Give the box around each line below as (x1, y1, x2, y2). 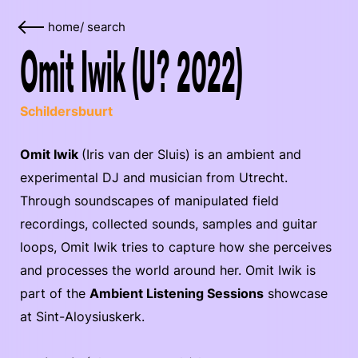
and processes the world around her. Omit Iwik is (20, 262, 316, 278)
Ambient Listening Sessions (89, 285, 264, 301)
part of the (20, 285, 89, 301)
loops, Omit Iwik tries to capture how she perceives (20, 239, 332, 255)
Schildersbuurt (20, 103, 113, 119)
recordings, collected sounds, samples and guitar (20, 216, 317, 232)
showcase (264, 285, 328, 301)
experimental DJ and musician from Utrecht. (20, 169, 288, 185)
